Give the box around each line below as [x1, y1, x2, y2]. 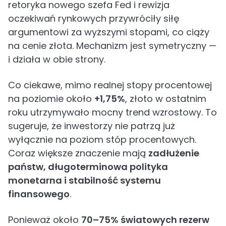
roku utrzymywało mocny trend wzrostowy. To [8, 106, 217, 119]
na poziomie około [8, 92, 94, 105]
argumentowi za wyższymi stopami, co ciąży [8, 26, 209, 38]
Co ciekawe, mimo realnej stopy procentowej [8, 79, 212, 91]
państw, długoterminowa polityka [8, 160, 168, 173]
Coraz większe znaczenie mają [8, 147, 148, 159]
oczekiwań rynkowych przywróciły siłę [8, 12, 179, 25]
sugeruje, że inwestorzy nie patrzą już [8, 120, 175, 132]
